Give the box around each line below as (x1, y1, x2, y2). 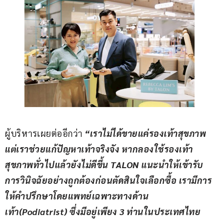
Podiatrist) (22, 205, 67, 217)
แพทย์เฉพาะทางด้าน (67, 190, 149, 201)
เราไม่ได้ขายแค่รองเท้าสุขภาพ (89, 127, 208, 139)
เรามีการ (176, 174, 212, 186)
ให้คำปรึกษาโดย (5, 190, 68, 201)
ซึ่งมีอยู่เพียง (69, 205, 119, 217)
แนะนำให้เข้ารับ (141, 158, 203, 170)
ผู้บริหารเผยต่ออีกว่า (5, 127, 85, 139)
